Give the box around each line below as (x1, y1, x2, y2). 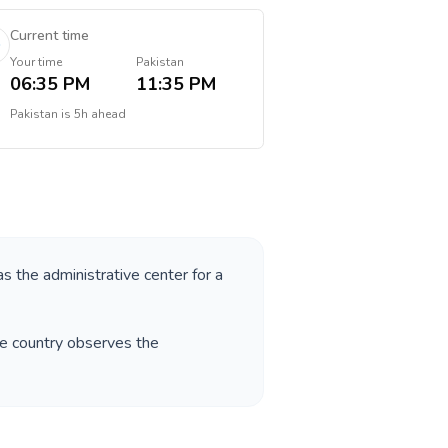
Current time (9, 26, 89, 45)
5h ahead (73, 106, 126, 122)
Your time (9, 54, 62, 70)
